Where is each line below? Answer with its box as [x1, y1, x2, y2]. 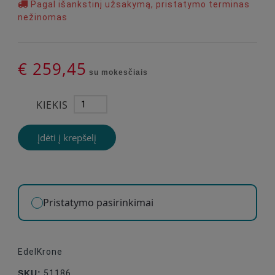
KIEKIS [36, 98, 68, 112]
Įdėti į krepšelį [37, 131, 96, 144]
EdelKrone [18, 247, 63, 257]
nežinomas [18, 12, 68, 22]
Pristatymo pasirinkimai [43, 196, 153, 209]
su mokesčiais [87, 68, 148, 77]
